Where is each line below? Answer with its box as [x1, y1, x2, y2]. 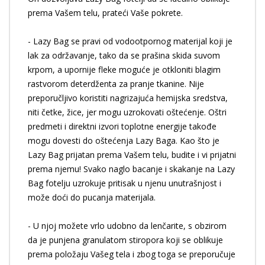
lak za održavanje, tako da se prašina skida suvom [28, 50, 220, 61]
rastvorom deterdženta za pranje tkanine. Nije [28, 78, 204, 89]
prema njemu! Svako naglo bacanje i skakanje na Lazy [28, 163, 235, 174]
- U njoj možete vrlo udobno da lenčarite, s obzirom [28, 220, 227, 231]
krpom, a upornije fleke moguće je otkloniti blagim [28, 64, 221, 75]
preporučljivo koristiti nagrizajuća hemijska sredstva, [28, 92, 228, 104]
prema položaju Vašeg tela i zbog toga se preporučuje [28, 248, 235, 260]
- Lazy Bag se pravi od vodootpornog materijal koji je [28, 35, 232, 47]
